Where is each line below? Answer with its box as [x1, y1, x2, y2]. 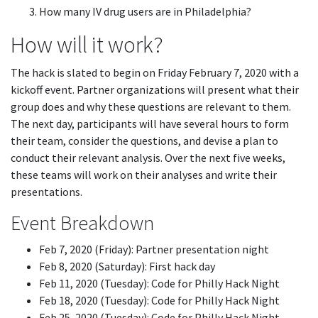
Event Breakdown [11, 210, 154, 236]
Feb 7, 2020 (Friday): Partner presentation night [39, 242, 269, 256]
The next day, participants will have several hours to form [11, 116, 289, 131]
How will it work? [11, 31, 163, 59]
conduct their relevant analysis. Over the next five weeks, [11, 150, 285, 165]
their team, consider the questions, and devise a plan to [11, 133, 278, 148]
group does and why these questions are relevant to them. [11, 99, 291, 114]
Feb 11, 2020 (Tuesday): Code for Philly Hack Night [39, 276, 280, 290]
